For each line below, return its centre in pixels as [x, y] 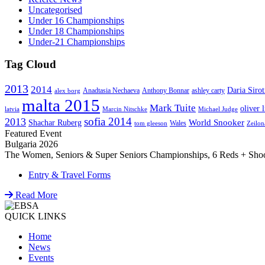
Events [41, 257]
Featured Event [33, 133]
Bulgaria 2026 [31, 144]
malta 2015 [61, 105]
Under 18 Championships [76, 31]
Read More [35, 195]
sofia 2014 [108, 121]
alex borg [67, 91]
